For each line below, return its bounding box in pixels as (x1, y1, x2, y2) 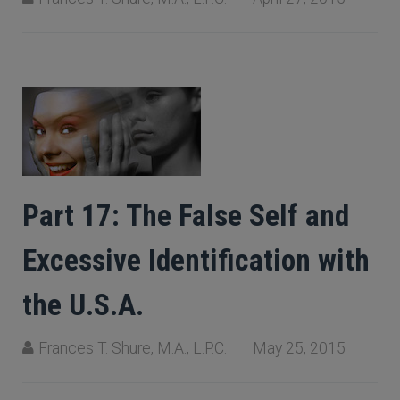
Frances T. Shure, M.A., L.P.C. (38, 339, 227, 357)
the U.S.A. (22, 287, 144, 322)
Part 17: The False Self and (22, 198, 349, 233)
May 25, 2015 (253, 339, 346, 357)
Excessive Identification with (22, 243, 370, 278)
